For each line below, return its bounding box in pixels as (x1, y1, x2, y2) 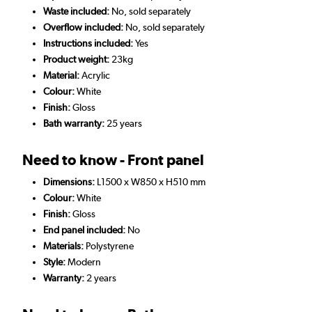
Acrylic (81, 69, 110, 81)
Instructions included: (43, 37, 135, 49)
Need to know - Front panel (22, 150, 204, 169)
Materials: (43, 240, 84, 251)
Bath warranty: (43, 117, 107, 129)
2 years (84, 272, 116, 283)
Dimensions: (43, 175, 97, 187)
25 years (107, 117, 142, 129)
